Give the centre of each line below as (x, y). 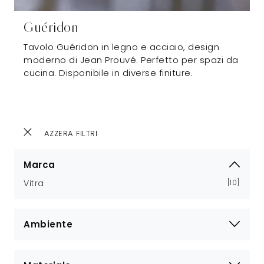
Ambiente (48, 224)
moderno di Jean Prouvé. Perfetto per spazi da (131, 60)
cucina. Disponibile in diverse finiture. (108, 72)
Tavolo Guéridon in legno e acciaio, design (121, 47)
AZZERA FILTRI (69, 133)
